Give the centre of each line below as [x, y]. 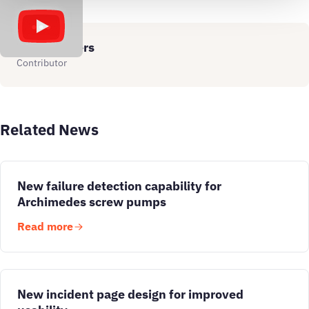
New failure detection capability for [119, 186]
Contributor [42, 63]
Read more [45, 226]
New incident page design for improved [130, 294]
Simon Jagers [56, 47]
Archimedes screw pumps [92, 201]
